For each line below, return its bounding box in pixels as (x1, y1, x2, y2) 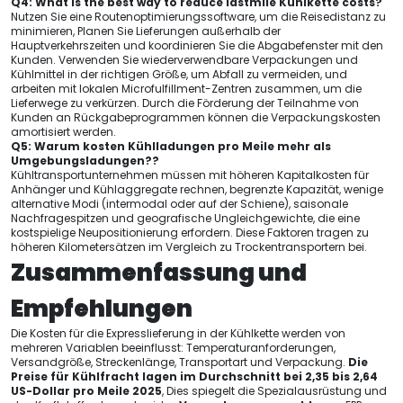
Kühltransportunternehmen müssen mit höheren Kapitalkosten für (11, 167, 369, 183)
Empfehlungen (11, 292, 193, 325)
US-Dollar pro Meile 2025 (11, 383, 162, 399)
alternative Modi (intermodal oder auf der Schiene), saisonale (11, 196, 348, 211)
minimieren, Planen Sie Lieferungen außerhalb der (11, 23, 281, 39)
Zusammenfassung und (11, 256, 307, 289)
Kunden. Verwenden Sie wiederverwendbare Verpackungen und (11, 52, 358, 67)
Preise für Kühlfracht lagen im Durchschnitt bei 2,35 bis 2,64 (11, 369, 378, 384)
